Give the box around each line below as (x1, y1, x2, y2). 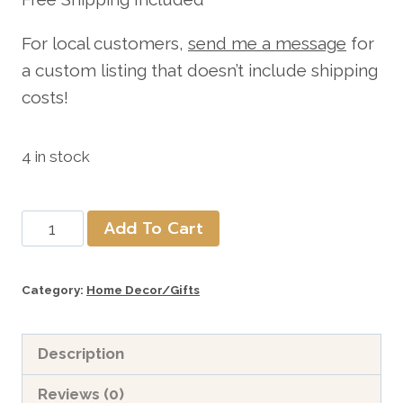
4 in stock (22, 147, 90, 166)
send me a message (188, 32, 346, 53)
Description (38, 345, 125, 363)
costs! (22, 86, 68, 107)
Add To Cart (103, 215, 203, 241)
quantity (21, 374, 85, 395)
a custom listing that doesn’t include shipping (22, 59, 378, 80)
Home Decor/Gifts (86, 282, 200, 297)
